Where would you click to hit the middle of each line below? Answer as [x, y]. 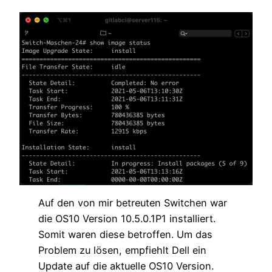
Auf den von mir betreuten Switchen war [132, 202]
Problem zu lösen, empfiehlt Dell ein [122, 250]
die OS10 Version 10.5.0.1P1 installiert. [127, 218]
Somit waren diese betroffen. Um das [125, 234]
